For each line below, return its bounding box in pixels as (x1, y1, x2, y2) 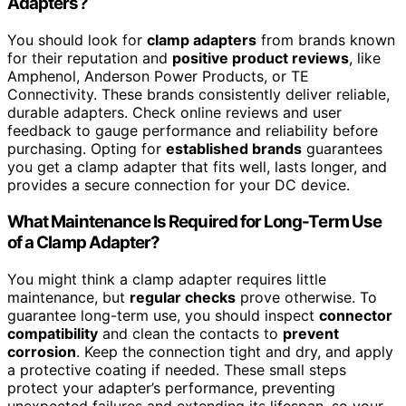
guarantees (302, 140, 382, 159)
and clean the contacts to (98, 324, 283, 343)
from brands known (256, 31, 395, 50)
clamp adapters (147, 31, 256, 50)
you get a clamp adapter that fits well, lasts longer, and (7, 158, 387, 177)
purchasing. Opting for (7, 140, 166, 159)
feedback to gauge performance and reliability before (7, 121, 378, 140)
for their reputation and (7, 49, 172, 68)
